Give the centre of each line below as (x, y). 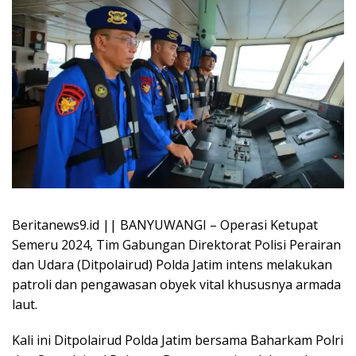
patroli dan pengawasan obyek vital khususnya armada (176, 284)
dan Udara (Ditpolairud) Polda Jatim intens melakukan (172, 264)
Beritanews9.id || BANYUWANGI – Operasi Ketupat (165, 224)
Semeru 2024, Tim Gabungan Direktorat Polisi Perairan (176, 244)
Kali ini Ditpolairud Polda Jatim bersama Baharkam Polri (178, 340)
